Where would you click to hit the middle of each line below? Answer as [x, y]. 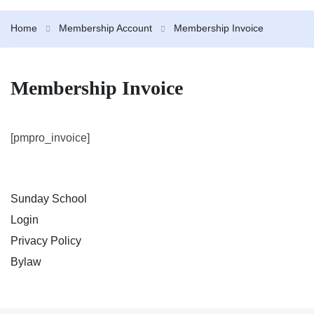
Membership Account [105, 28]
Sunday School [49, 199]
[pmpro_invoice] [50, 138]
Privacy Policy [46, 241]
